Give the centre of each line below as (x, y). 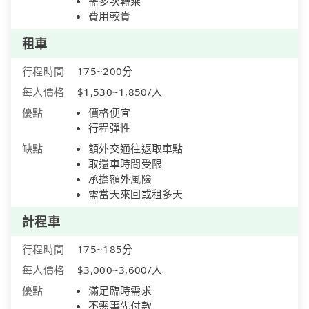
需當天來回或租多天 (136, 194)
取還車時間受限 (126, 164)
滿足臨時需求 (120, 291)
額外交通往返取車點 (136, 149)
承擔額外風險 (120, 179)
